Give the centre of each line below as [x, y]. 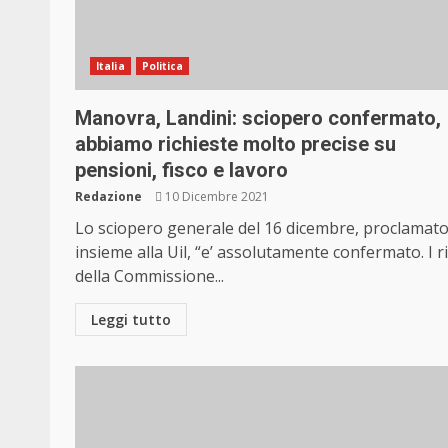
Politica [162, 66]
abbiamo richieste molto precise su [235, 144]
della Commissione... [149, 276]
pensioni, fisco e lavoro [181, 170]
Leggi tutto [131, 320]
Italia [110, 66]
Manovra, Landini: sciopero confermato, [258, 118]
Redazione [108, 197]
